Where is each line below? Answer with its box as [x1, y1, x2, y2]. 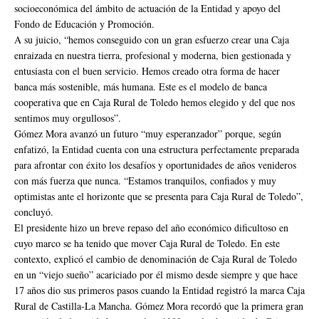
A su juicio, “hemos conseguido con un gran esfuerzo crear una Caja [14, 32, 289, 46]
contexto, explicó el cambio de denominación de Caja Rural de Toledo [14, 251, 297, 266]
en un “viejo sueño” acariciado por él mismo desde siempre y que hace [14, 267, 298, 281]
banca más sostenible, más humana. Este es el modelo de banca [14, 79, 267, 93]
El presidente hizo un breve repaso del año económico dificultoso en [14, 220, 288, 234]
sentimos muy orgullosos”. [14, 110, 121, 125]
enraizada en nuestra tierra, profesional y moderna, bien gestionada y [14, 48, 291, 62]
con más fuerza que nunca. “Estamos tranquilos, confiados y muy [14, 173, 276, 187]
